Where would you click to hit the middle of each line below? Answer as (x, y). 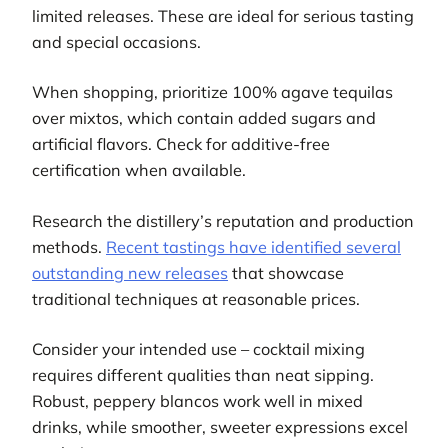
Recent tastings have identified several (253, 246)
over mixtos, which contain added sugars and (204, 118)
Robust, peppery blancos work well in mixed (197, 400)
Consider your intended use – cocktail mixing (198, 348)
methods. (69, 246)
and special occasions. (116, 41)
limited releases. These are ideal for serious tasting (223, 15)
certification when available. (139, 170)
